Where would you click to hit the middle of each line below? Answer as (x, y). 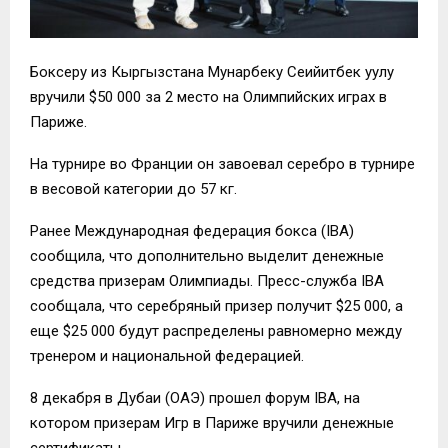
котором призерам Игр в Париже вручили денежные (212, 423)
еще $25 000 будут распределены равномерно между (216, 331)
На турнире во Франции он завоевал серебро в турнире (222, 164)
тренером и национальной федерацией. (167, 356)
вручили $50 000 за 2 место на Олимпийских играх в (208, 97)
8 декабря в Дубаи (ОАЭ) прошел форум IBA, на (195, 398)
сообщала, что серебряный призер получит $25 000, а (216, 306)
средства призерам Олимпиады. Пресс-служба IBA (207, 281)
